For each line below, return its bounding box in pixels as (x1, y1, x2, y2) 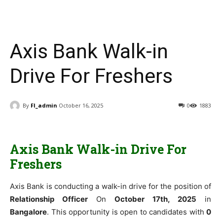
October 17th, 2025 (114, 194, 196, 204)
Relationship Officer (10, 194, 88, 204)
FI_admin (31, 101, 57, 109)
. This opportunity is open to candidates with (47, 207, 206, 217)
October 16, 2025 (59, 102, 103, 110)
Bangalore (10, 207, 47, 217)
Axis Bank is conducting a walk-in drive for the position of (10, 182, 211, 191)
